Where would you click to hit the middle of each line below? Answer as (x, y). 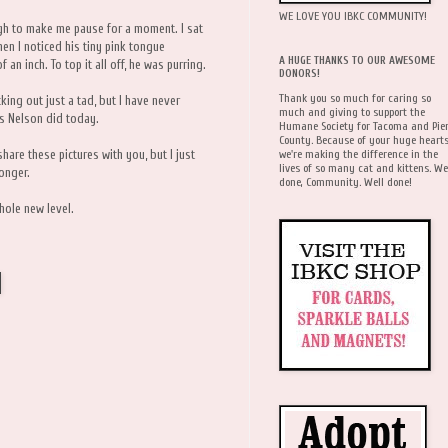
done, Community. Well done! (345, 181)
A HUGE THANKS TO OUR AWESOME (357, 60)
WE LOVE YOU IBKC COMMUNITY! (353, 15)
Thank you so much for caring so (355, 97)
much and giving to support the (352, 111)
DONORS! (299, 73)
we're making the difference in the (358, 153)
